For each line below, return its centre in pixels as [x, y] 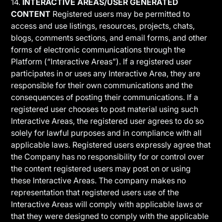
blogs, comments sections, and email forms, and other [109, 38]
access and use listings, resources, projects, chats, [103, 26]
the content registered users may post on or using [101, 168]
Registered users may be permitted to [120, 14]
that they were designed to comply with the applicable [110, 216]
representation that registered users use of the [95, 192]
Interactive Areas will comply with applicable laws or [107, 204]
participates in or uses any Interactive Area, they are [106, 73]
